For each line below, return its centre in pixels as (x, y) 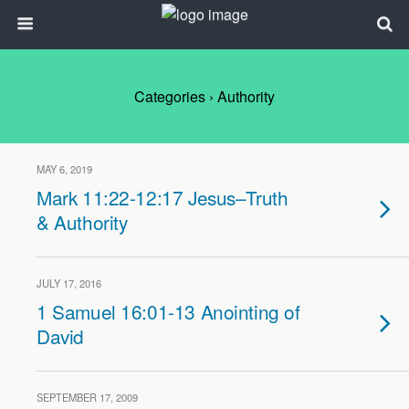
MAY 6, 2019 (64, 169)
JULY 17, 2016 (69, 283)
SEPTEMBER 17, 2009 (87, 397)
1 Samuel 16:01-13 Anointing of (168, 311)
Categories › (174, 96)
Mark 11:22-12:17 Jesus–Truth (163, 197)
